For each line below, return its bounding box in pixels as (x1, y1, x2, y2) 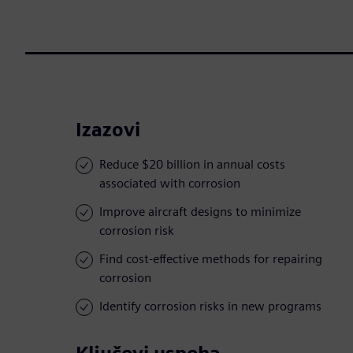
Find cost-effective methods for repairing (99, 251, 322, 267)
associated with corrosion (99, 176, 240, 191)
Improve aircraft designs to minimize (99, 204, 301, 220)
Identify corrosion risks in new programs (99, 299, 321, 314)
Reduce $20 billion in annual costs (99, 157, 285, 173)
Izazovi (76, 118, 140, 142)
